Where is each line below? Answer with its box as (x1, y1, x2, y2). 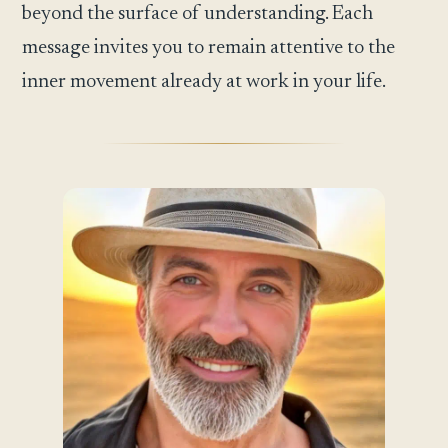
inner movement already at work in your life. (22, 71, 387, 92)
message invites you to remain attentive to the (22, 37, 396, 58)
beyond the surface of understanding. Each (22, 3, 374, 24)
